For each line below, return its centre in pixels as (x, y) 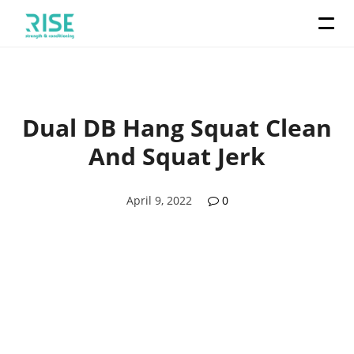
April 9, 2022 (159, 200)
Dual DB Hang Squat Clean (177, 128)
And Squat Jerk (177, 156)
